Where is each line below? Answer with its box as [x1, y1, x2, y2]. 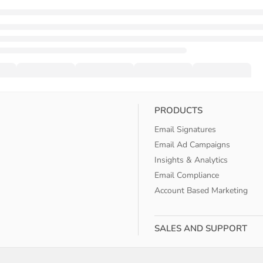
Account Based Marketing [154, 185, 248, 197]
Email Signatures [154, 124, 217, 136]
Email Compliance [154, 170, 220, 181]
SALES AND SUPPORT [154, 222, 248, 235]
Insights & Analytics [154, 154, 228, 166]
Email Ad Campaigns [154, 139, 231, 151]
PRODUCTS [154, 104, 203, 117]
